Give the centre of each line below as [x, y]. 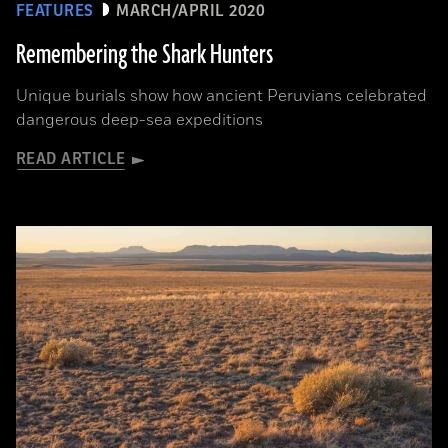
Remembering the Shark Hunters [144, 55]
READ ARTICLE [71, 159]
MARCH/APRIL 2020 [191, 11]
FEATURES [55, 11]
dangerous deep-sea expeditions [139, 120]
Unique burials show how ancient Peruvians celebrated [221, 96]
